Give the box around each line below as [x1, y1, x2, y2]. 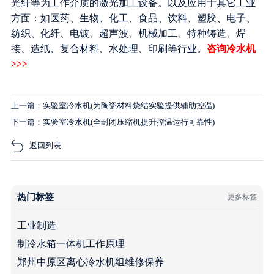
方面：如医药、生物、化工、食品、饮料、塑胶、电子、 [10, 12, 256, 23]
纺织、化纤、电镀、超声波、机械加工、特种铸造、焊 [10, 28, 246, 39]
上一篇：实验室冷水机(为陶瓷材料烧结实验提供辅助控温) [10, 100, 215, 110]
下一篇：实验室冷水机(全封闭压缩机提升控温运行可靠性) [10, 117, 215, 127]
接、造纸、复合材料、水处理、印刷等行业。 [10, 43, 207, 54]
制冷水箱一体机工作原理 [17, 238, 125, 249]
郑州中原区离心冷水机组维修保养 [17, 256, 164, 267]
